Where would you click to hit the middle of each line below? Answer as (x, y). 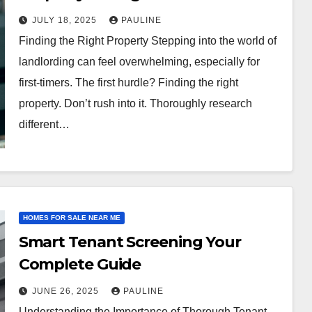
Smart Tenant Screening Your (130, 242)
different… (44, 124)
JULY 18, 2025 (65, 20)
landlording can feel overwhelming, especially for (139, 62)
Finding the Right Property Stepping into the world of (147, 41)
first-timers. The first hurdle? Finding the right (128, 83)
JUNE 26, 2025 (67, 291)
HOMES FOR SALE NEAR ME (71, 218)
